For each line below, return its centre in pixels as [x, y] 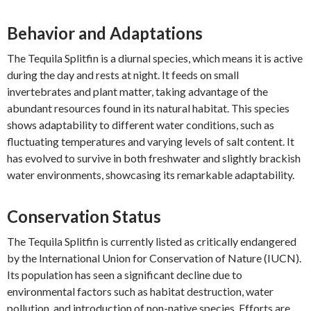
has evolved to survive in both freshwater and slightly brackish [154, 158]
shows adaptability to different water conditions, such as [141, 125]
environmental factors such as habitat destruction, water [140, 291]
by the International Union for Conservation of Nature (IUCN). [154, 258]
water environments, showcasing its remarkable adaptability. [151, 175]
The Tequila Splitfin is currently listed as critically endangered [152, 241]
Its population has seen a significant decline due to [125, 275]
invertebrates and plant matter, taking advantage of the [137, 91]
